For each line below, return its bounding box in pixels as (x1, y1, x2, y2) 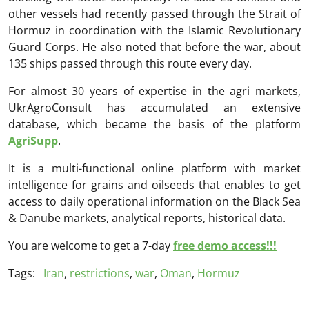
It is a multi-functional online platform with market (8, 161, 301, 177)
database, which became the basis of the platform (8, 117, 301, 132)
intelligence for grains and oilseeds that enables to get (8, 177, 301, 193)
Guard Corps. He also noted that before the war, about (8, 39, 301, 55)
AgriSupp (8, 133, 58, 149)
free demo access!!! (173, 238, 277, 254)
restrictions (70, 266, 130, 281)
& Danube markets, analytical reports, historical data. (8, 210, 286, 226)
